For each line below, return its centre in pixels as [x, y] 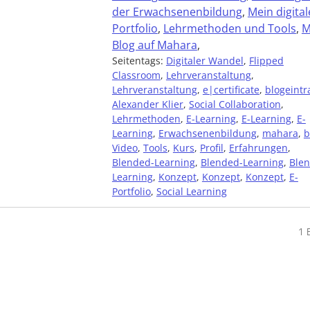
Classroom [136, 75]
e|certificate [231, 90]
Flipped [266, 61]
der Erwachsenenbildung [177, 12]
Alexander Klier [147, 104]
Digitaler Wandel [204, 61]
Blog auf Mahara [154, 45]
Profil [211, 148]
